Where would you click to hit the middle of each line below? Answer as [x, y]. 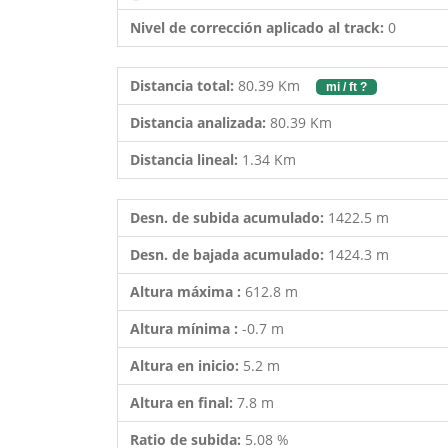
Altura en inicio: [186, 365]
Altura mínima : [186, 328]
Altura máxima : [187, 291]
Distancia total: [182, 85]
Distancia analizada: [198, 122]
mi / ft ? [346, 87]
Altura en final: [183, 402]
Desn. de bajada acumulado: [229, 254]
